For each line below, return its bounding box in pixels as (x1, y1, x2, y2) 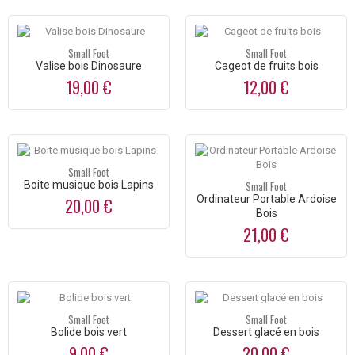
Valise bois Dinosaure (36, 59, 142, 73)
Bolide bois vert (51, 326, 127, 339)
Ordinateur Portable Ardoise (196, 193, 337, 206)
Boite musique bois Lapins (24, 178, 154, 192)
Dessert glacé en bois (213, 326, 319, 339)
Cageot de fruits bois (214, 59, 319, 73)
